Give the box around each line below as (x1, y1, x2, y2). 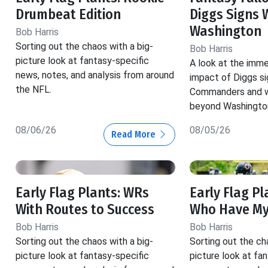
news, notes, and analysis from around (16, 69, 174, 81)
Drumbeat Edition (16, 6, 121, 23)
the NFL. (16, 84, 51, 96)
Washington (189, 23, 261, 40)
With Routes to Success (16, 201, 154, 218)
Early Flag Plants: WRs (16, 184, 149, 202)
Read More (111, 129, 158, 141)
